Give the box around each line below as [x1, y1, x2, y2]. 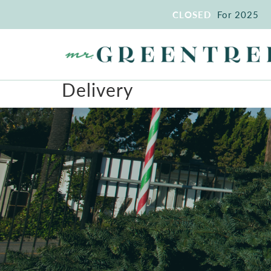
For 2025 [214, 8, 262, 21]
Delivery [62, 77, 133, 102]
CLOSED [172, 8, 211, 21]
